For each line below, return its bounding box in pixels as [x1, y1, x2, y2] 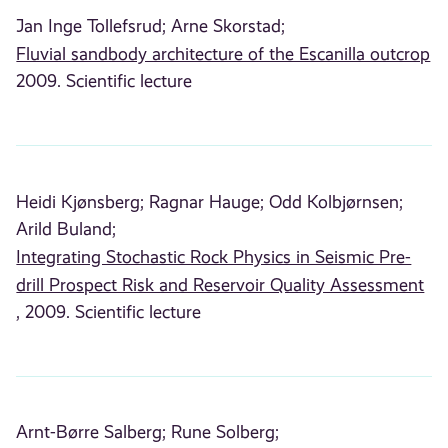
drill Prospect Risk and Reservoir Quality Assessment [16, 274, 425, 295]
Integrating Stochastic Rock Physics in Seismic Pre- [16, 246, 412, 267]
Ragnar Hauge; [149, 191, 265, 212]
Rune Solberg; [171, 422, 280, 443]
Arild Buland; [16, 218, 117, 239]
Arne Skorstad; [171, 15, 286, 36]
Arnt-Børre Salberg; [16, 422, 167, 443]
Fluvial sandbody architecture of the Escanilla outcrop [16, 43, 431, 64]
